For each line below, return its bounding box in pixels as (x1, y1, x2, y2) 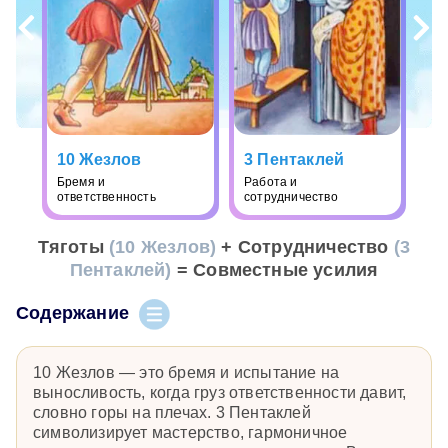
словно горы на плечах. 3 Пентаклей (33, 403, 311, 421)
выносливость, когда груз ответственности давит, (33, 383, 407, 401)
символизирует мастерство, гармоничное (33, 423, 348, 441)
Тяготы (37, 236, 110, 257)
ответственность (56, 189, 156, 204)
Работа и (244, 174, 298, 189)
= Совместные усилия (171, 259, 379, 280)
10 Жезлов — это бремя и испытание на (33, 363, 340, 381)
